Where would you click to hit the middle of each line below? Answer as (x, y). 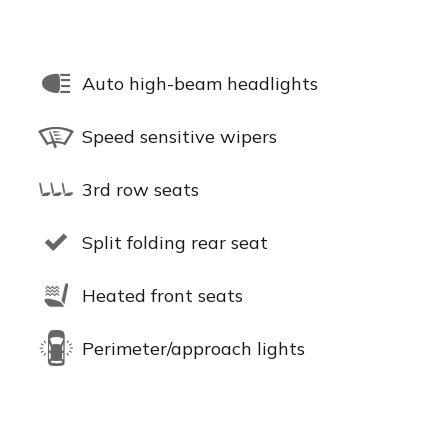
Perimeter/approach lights (193, 348)
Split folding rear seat (175, 242)
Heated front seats (162, 295)
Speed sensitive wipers (179, 136)
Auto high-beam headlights (200, 83)
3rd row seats (140, 189)
